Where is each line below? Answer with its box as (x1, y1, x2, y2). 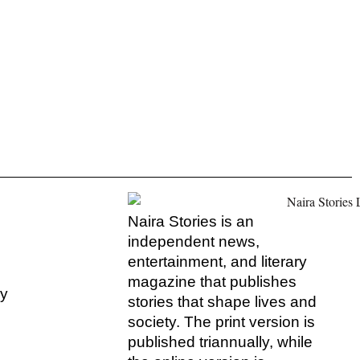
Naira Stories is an (127, 212, 254, 230)
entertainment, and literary (127, 252, 307, 270)
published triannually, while (127, 333, 313, 350)
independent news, (127, 232, 260, 250)
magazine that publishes (127, 272, 297, 290)
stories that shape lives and (127, 292, 317, 310)
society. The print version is (127, 313, 315, 330)
